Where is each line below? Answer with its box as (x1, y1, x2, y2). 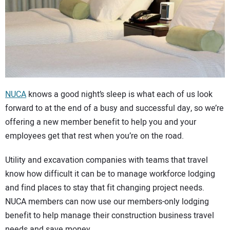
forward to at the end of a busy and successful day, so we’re (5, 102, 224, 115)
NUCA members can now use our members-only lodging (5, 195, 209, 208)
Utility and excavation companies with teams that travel (5, 154, 208, 166)
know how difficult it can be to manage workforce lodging (5, 167, 215, 180)
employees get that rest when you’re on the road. (5, 130, 184, 143)
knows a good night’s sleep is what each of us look (26, 88, 213, 101)
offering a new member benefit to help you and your (5, 116, 196, 129)
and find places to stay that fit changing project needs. (5, 181, 204, 194)
